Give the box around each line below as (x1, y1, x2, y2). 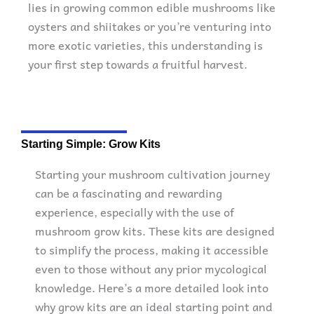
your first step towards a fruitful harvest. (28, 54, 247, 73)
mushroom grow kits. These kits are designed (35, 221, 275, 240)
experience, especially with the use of (35, 203, 234, 221)
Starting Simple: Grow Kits (21, 137, 161, 151)
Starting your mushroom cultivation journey (35, 165, 270, 184)
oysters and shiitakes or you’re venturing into (28, 16, 271, 35)
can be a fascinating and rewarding (35, 184, 222, 203)
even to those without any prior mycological (35, 259, 267, 278)
